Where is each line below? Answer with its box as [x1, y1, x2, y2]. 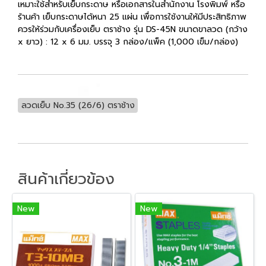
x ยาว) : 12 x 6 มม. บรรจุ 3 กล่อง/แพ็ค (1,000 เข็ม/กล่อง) [18, 35, 238, 48]
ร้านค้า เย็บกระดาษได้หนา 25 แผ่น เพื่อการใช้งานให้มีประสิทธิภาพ [18, 10, 246, 23]
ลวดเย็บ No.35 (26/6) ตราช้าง [21, 99, 135, 112]
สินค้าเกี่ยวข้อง [18, 167, 115, 191]
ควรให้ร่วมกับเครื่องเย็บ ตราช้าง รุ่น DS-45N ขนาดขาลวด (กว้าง [18, 23, 248, 36]
